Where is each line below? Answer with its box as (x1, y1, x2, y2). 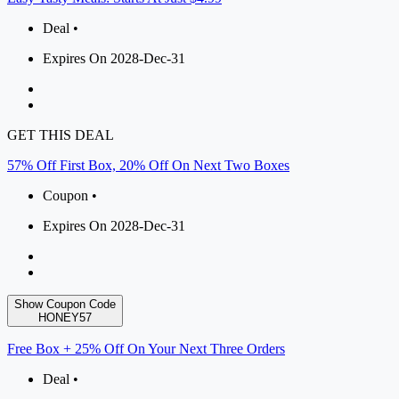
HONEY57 (38, 311, 92, 325)
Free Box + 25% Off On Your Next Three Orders (7, 341, 285, 357)
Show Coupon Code (14, 297, 116, 312)
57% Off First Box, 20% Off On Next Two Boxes (7, 158, 289, 174)
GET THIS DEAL (7, 127, 114, 143)
